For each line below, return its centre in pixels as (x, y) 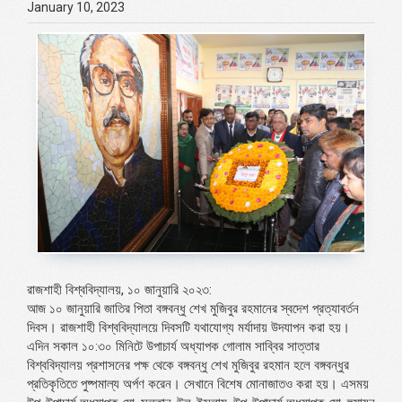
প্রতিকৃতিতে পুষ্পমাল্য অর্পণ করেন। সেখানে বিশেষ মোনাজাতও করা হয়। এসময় (198, 384)
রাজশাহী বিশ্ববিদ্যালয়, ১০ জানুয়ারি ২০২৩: (119, 289)
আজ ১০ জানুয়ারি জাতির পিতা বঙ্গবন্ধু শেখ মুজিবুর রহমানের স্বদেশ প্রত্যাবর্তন (193, 308)
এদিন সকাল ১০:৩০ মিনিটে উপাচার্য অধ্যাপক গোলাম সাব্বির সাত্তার (173, 346)
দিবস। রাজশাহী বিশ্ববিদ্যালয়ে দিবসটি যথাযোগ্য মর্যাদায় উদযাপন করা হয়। (188, 327)
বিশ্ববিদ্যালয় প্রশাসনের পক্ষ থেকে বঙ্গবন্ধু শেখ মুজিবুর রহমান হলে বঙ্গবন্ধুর (188, 365)
